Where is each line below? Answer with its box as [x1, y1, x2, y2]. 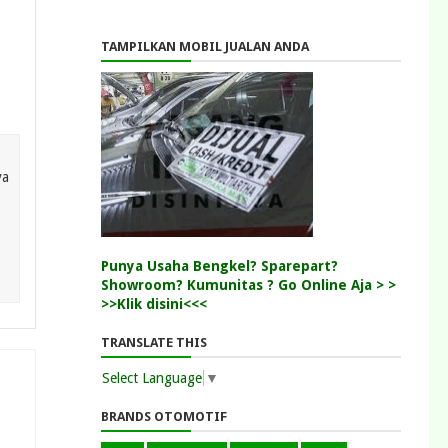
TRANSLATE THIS [101, 334, 207, 350]
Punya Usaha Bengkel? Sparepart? [101, 257, 338, 274]
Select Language [102, 369, 202, 386]
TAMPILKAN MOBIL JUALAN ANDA [101, 38, 309, 54]
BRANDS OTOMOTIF [101, 408, 227, 424]
